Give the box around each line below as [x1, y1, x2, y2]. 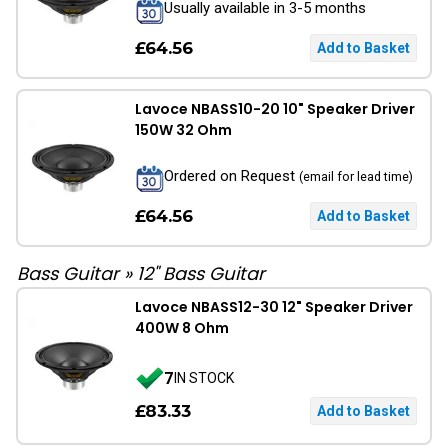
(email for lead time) [299, 168, 413, 184]
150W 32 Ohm [135, 120, 232, 140]
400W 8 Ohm [135, 318, 229, 338]
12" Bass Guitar [137, 261, 265, 286]
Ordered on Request [164, 166, 299, 185]
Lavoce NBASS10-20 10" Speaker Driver [135, 99, 415, 119]
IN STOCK [174, 369, 234, 386]
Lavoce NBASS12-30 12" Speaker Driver [135, 297, 413, 317]
